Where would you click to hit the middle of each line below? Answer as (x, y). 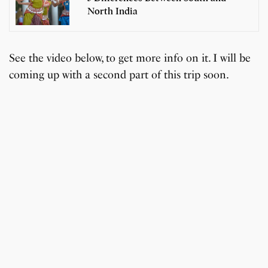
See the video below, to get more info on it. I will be (130, 58)
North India (112, 11)
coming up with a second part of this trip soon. (119, 75)
